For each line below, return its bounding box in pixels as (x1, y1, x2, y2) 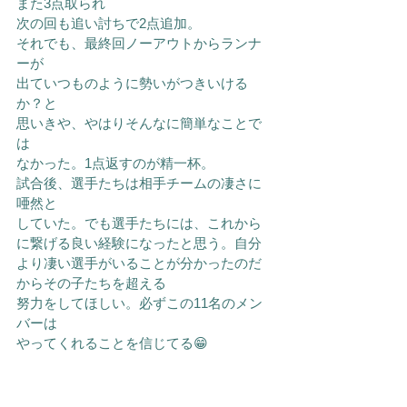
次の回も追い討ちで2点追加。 (16, 15, 201, 31)
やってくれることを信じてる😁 (16, 335, 208, 351)
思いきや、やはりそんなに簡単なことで (16, 115, 262, 131)
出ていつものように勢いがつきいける (16, 75, 248, 91)
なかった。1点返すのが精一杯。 (16, 155, 214, 171)
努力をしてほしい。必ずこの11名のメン (16, 295, 263, 311)
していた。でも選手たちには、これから (16, 215, 262, 231)
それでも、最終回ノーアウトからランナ (16, 35, 262, 51)
